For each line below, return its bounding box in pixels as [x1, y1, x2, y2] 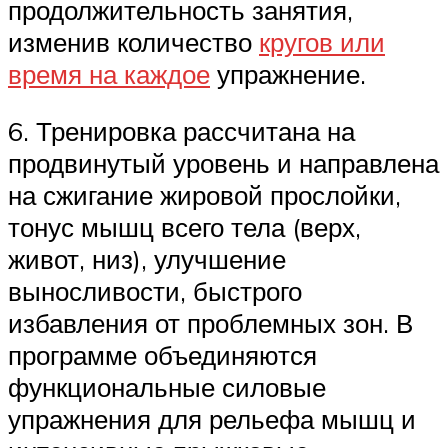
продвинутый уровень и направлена [8, 147, 439, 180]
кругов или [259, 25, 385, 58]
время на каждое [8, 57, 210, 90]
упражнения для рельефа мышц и [8, 403, 416, 436]
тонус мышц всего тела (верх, [8, 211, 361, 244]
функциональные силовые [8, 371, 326, 404]
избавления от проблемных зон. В [8, 307, 413, 340]
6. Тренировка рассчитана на [8, 115, 355, 148]
